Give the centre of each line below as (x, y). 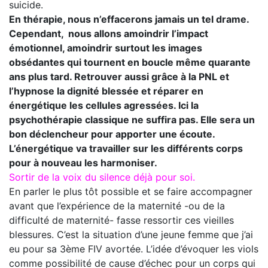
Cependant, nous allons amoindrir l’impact (109, 34)
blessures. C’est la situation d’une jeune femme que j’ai (131, 235)
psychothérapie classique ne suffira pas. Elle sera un (132, 120)
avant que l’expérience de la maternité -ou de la (117, 206)
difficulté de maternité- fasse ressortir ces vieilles (121, 220)
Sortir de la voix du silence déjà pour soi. (102, 177)
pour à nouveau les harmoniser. (83, 163)
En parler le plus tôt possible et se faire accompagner (131, 192)
